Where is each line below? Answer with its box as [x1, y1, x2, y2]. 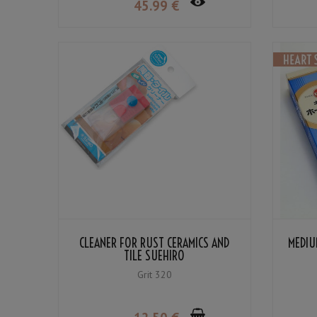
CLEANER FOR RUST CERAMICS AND [79, 235, 230, 252]
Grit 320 [137, 268, 172, 282]
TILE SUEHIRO [124, 248, 185, 265]
